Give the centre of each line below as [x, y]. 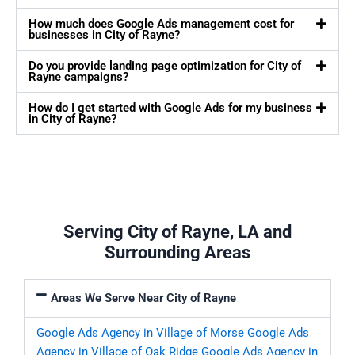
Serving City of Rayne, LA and [177, 232]
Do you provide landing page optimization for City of [165, 66]
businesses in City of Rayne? [104, 35]
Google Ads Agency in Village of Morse [140, 333]
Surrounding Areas [177, 253]
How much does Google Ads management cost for [161, 24]
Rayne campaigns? [78, 77]
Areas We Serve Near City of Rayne [143, 298]
